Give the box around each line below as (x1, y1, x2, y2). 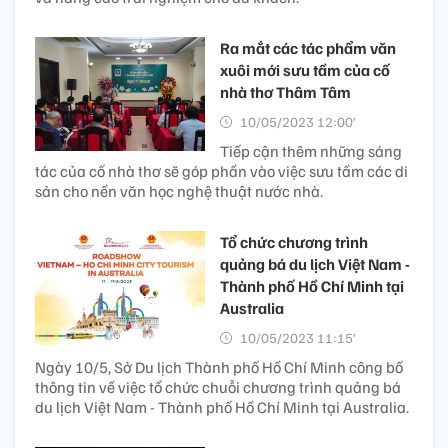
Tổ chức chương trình (220, 232, 368, 253)
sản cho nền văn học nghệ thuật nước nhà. (35, 181, 323, 202)
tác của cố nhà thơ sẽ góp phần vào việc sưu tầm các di (35, 161, 408, 182)
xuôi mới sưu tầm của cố (220, 60, 390, 81)
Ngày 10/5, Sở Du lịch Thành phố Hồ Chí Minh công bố (35, 357, 403, 378)
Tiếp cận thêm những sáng (220, 141, 402, 162)
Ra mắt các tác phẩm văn (220, 38, 396, 59)
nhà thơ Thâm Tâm (220, 82, 351, 103)
